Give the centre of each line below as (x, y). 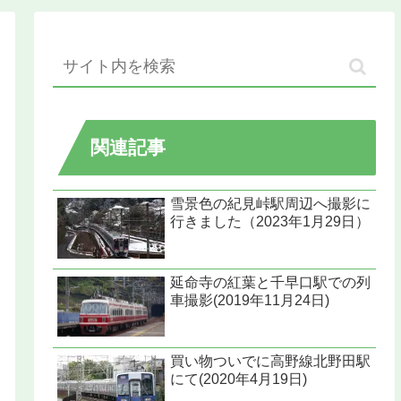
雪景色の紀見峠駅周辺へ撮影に (271, 203)
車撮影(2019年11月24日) (250, 300)
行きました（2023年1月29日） (270, 221)
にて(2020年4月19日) (239, 379)
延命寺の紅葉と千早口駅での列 (271, 282)
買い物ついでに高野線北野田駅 (271, 361)
